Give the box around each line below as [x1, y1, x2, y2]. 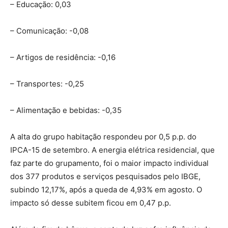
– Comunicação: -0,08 [10, 26, 89, 36]
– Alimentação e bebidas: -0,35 [10, 105, 122, 115]
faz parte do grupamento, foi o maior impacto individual [10, 158, 209, 168]
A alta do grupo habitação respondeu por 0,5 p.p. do [10, 132, 196, 141]
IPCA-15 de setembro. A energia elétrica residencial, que [10, 145, 215, 155]
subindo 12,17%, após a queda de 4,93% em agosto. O [10, 185, 202, 194]
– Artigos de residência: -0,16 [10, 52, 116, 62]
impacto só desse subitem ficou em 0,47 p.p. [10, 198, 171, 208]
